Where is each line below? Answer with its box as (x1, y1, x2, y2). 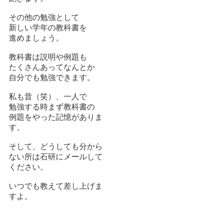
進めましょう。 (8, 34, 64, 43)
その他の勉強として (8, 13, 79, 22)
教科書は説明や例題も (8, 53, 87, 62)
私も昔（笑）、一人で (8, 92, 87, 101)
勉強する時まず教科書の (8, 103, 95, 111)
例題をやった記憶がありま (8, 113, 103, 122)
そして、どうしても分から (8, 142, 103, 151)
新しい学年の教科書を (8, 23, 87, 32)
